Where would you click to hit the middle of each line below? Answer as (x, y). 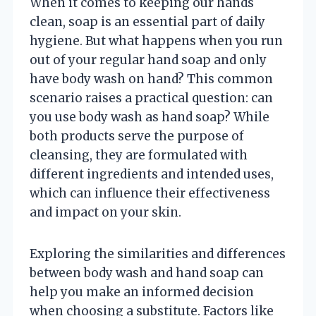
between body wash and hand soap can (147, 273)
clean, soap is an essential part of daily (147, 22)
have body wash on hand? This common (151, 79)
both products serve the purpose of (137, 136)
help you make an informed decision (142, 292)
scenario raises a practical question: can (151, 98)
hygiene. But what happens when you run (156, 41)
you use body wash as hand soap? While (150, 117)
